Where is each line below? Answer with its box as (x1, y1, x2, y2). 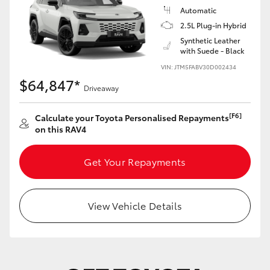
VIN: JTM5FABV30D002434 (161, 62, 236, 71)
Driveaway (84, 83, 119, 93)
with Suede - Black (180, 45, 244, 55)
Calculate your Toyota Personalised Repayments (35, 111, 229, 124)
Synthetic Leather (180, 35, 240, 45)
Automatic (180, 5, 216, 15)
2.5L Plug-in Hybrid (180, 20, 246, 30)
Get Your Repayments (84, 154, 186, 168)
